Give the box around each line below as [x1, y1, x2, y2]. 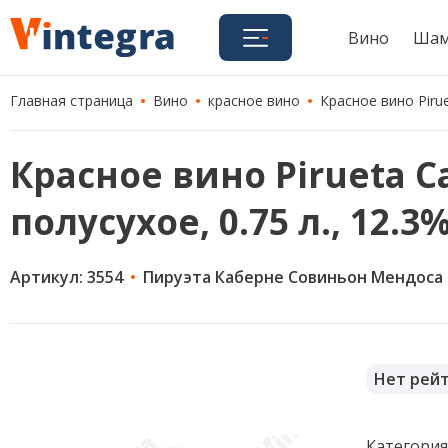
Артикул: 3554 [10, 266, 123, 288]
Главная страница [10, 91, 133, 110]
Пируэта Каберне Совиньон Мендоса [143, 266, 443, 288]
